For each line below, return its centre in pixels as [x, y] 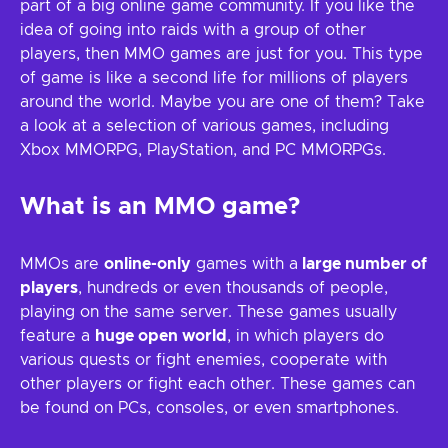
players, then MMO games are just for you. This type [221, 54]
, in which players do [305, 336]
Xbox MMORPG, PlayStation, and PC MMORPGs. [203, 150]
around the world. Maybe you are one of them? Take [222, 102]
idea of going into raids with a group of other [193, 30]
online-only [147, 264]
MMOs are [62, 264]
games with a [244, 264]
